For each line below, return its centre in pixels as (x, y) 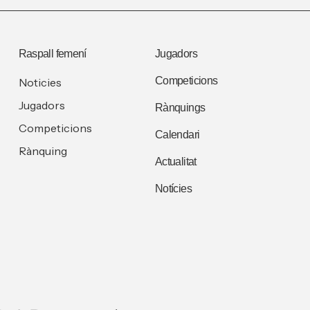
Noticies (40, 83)
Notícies (173, 189)
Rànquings (180, 108)
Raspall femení (52, 54)
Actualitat (175, 162)
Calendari (177, 135)
